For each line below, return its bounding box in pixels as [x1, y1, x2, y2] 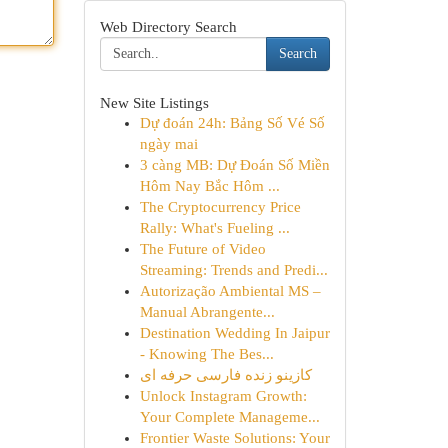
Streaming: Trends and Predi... [139, 262, 328, 278]
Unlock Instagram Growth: [139, 388, 307, 404]
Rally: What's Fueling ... [139, 220, 290, 236]
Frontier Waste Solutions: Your [139, 430, 330, 446]
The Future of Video [139, 241, 266, 257]
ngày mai [139, 136, 198, 152]
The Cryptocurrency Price [139, 199, 301, 215]
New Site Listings [99, 94, 209, 111]
